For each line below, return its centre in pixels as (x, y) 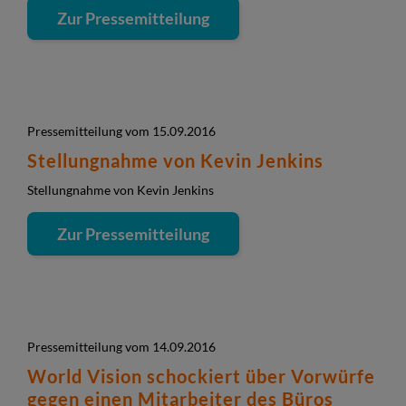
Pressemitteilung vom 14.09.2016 (121, 347)
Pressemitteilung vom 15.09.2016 (121, 131)
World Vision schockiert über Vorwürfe (201, 376)
